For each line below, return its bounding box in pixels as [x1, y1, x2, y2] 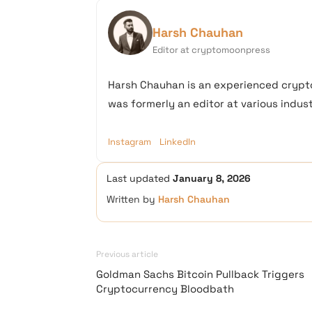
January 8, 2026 [173, 172, 251, 185]
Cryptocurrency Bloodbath [96, 282, 234, 295]
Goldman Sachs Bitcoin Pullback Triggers [96, 267, 304, 281]
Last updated [107, 172, 173, 185]
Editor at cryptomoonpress [153, 44, 270, 56]
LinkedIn [159, 136, 196, 148]
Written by [107, 193, 158, 205]
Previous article [96, 249, 158, 260]
